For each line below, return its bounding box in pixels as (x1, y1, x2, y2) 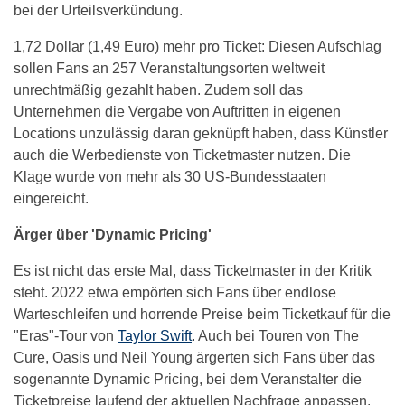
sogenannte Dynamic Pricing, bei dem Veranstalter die (14, 372, 362, 387)
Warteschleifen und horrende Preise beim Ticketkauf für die (14, 306, 391, 322)
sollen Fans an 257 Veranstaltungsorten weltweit (14, 61, 325, 76)
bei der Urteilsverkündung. (14, 3, 183, 18)
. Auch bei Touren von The (192, 328, 359, 344)
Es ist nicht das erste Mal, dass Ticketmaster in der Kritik (14, 263, 372, 278)
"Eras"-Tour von (14, 328, 118, 344)
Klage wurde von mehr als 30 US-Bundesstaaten (14, 169, 326, 184)
